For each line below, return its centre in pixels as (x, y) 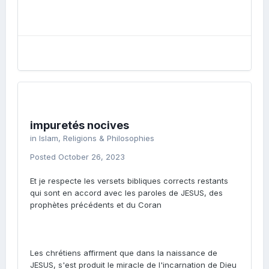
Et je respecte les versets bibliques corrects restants (129, 181)
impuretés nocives (80, 125)
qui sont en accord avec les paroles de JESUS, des (126, 193)
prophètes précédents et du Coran (96, 205)
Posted (44, 157)
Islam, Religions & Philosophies (97, 138)
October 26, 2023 (92, 157)
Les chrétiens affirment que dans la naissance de (124, 253)
